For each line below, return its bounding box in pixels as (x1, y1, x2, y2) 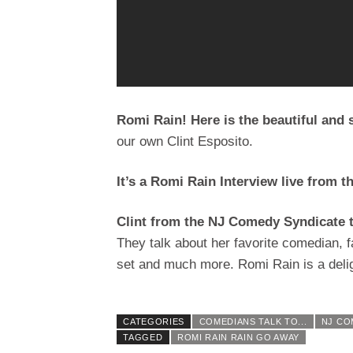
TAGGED (123, 333, 163, 343)
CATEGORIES (123, 317, 185, 327)
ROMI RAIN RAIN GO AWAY (176, 333, 299, 343)
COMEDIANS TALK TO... (199, 317, 307, 327)
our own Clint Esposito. (117, 134, 253, 150)
